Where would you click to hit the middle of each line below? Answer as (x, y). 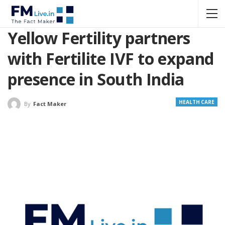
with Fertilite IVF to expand (111, 59)
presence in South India (98, 79)
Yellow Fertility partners (99, 38)
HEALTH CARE (197, 102)
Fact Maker (50, 104)
